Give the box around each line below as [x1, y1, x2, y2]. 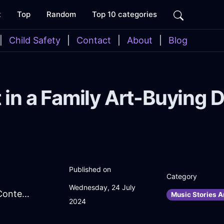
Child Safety [9, 35, 60, 45]
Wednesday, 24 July [69, 183, 135, 192]
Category [166, 172, 197, 181]
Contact [76, 35, 111, 45]
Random [46, 9, 76, 19]
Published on [69, 165, 111, 174]
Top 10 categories [92, 9, 157, 19]
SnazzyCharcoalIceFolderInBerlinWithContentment [22, 188, 29, 199]
